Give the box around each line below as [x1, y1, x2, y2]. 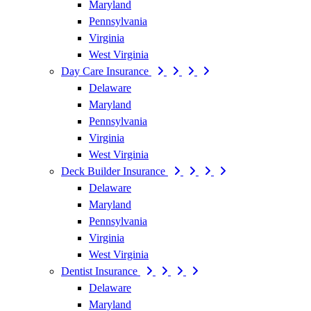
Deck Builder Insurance [61, 165, 168, 177]
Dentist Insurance [61, 264, 140, 277]
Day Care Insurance [61, 65, 151, 77]
